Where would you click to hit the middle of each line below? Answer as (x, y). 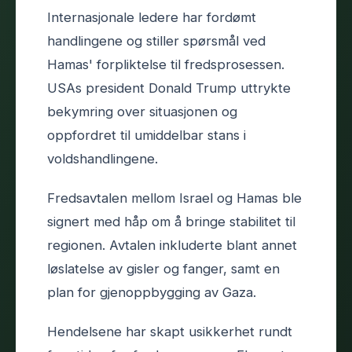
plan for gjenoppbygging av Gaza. (152, 292)
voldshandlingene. (103, 158)
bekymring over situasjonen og (142, 111)
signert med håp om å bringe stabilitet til (171, 221)
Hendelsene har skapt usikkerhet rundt (170, 331)
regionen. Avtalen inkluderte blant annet (172, 245)
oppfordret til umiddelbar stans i (147, 135)
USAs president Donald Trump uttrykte (169, 88)
